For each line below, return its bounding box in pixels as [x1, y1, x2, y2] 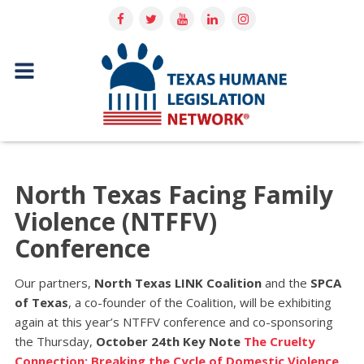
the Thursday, [14, 333, 96, 350]
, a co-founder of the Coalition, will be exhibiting [67, 294, 331, 311]
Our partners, [14, 275, 94, 292]
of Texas [14, 294, 68, 311]
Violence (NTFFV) [14, 205, 217, 239]
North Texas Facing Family [14, 178, 333, 212]
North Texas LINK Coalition [93, 275, 262, 292]
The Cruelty [243, 333, 315, 350]
